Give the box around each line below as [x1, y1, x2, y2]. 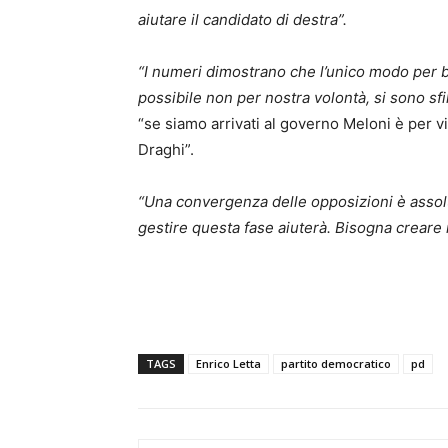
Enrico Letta [196, 356, 261, 372]
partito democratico [281, 356, 391, 372]
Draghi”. [138, 140, 194, 160]
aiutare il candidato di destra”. [138, 10, 347, 30]
